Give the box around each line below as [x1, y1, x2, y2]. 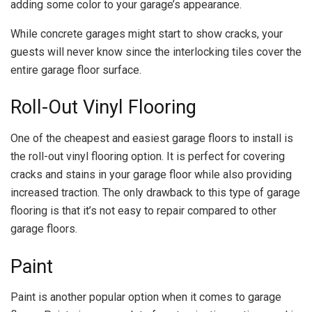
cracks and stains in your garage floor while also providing [10, 167, 292, 181]
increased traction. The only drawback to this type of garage [10, 185, 300, 199]
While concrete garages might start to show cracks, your [10, 26, 283, 40]
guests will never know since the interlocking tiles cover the [10, 45, 302, 58]
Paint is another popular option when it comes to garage [10, 290, 281, 304]
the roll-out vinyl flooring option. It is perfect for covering [10, 149, 285, 163]
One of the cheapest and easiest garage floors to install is [10, 131, 293, 145]
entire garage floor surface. [10, 63, 141, 77]
